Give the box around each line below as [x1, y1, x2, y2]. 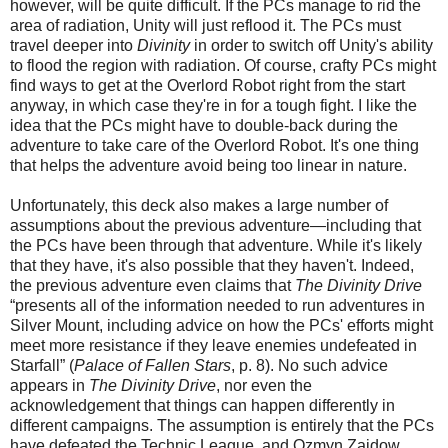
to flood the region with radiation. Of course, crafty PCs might [10, 56, 436, 74]
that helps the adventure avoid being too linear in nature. [10, 156, 407, 174]
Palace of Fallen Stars [74, 356, 231, 374]
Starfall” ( [10, 356, 74, 374]
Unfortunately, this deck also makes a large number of [10, 196, 388, 214]
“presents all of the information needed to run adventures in [10, 296, 425, 314]
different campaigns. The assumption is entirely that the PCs [10, 416, 434, 434]
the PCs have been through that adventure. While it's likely [10, 236, 422, 254]
